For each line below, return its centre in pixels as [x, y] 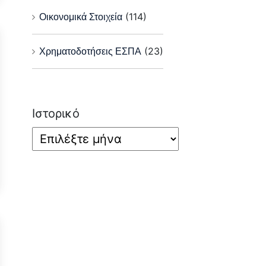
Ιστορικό [56, 114]
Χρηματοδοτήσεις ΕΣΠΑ [90, 52]
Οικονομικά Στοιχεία [80, 17]
